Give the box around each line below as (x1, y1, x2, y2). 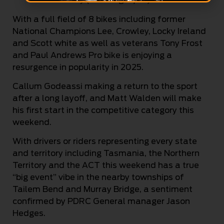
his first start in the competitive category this (12, 105, 194, 115)
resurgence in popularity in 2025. (12, 62, 143, 72)
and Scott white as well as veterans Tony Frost (12, 38, 202, 48)
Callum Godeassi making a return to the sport (12, 81, 197, 91)
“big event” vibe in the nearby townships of (12, 172, 184, 182)
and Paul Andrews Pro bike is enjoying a (12, 50, 172, 60)
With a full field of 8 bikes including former (12, 14, 185, 24)
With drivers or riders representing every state (12, 136, 197, 146)
